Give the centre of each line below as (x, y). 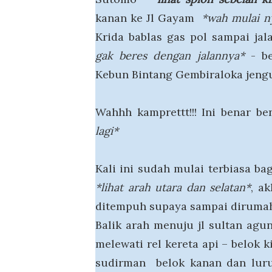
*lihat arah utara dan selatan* (173, 187)
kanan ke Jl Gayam (149, 18)
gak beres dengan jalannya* (170, 56)
